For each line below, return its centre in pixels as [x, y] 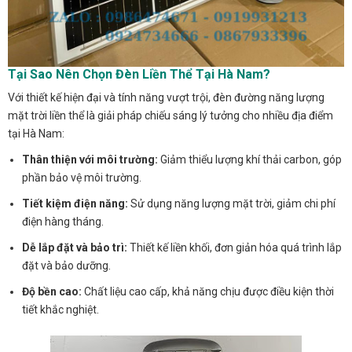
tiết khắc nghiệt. [61, 309]
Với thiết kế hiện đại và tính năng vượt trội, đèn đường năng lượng [166, 97]
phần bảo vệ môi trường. [82, 177]
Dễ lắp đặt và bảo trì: [75, 247]
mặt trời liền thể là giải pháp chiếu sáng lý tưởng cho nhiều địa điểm [170, 115]
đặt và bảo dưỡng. [67, 265]
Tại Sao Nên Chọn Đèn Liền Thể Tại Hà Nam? [139, 74]
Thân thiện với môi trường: [90, 159]
